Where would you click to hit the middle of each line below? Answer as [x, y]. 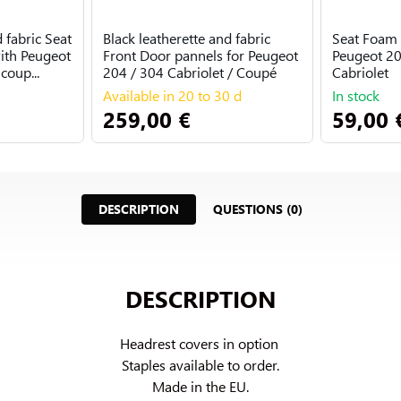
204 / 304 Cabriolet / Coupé [190, 72]
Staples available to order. [200, 364]
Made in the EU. [200, 386]
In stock [356, 95]
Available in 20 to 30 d [172, 95]
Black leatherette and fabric [187, 38]
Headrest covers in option [200, 343]
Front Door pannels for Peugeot [200, 55]
